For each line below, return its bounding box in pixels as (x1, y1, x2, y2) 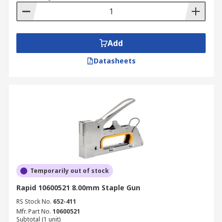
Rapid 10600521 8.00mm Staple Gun (16, 183, 140, 192)
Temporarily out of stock (30, 166, 109, 175)
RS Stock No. (16, 197, 52, 206)
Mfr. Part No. (16, 207, 51, 216)
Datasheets (93, 56, 136, 65)
